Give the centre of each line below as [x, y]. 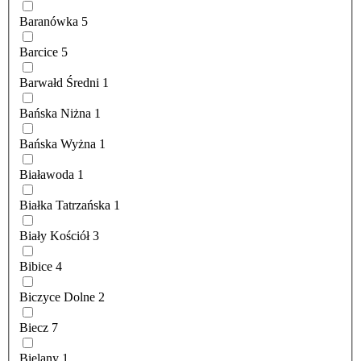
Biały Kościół [54, 236]
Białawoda [47, 175]
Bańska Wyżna [58, 144]
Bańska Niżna [55, 114]
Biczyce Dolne [57, 297]
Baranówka [49, 22]
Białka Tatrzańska [65, 205]
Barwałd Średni [59, 83]
